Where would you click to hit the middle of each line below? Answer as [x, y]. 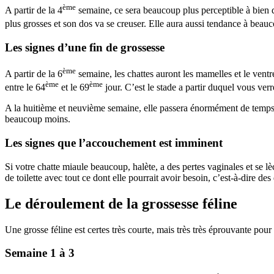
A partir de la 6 [34, 73]
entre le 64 [25, 87]
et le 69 [74, 87]
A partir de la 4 [34, 10]
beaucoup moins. [38, 119]
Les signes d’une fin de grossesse [85, 47]
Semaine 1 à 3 [40, 253]
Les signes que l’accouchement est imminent [114, 143]
